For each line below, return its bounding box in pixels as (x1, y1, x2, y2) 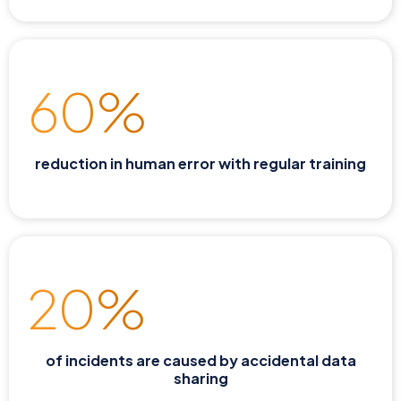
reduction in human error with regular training (35, 154, 366, 174)
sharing (173, 369, 228, 388)
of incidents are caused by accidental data (45, 351, 356, 371)
